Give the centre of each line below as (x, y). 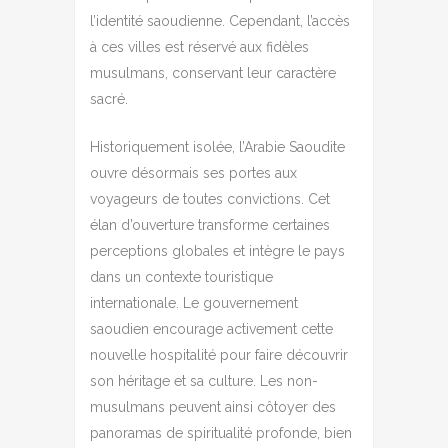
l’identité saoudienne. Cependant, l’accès (220, 20)
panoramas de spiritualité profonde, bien (221, 432)
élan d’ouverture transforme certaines (210, 224)
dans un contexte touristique (181, 276)
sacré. (109, 98)
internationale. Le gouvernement (194, 302)
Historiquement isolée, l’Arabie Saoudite (217, 146)
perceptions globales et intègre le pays (217, 250)
